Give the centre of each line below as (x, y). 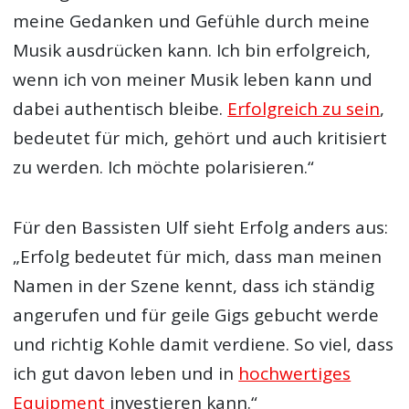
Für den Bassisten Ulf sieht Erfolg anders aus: (201, 227)
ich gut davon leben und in (126, 373)
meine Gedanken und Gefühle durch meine (192, 21)
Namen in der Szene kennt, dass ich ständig (194, 285)
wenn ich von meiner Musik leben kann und (193, 79)
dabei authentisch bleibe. (121, 108)
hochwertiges (295, 373)
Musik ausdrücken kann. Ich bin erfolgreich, (192, 50)
